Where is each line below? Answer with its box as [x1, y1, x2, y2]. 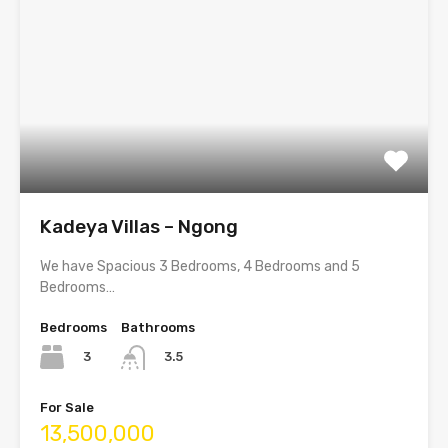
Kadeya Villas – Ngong [40, 215, 238, 239]
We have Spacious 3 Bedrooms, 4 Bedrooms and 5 [40, 258, 360, 276]
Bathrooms [121, 320, 195, 336]
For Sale [40, 399, 94, 415]
